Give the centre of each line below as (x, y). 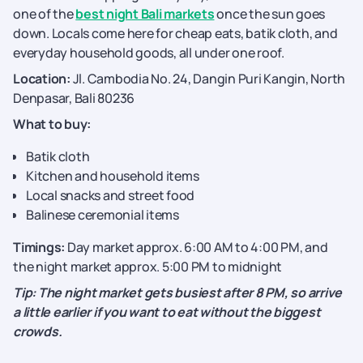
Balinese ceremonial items (102, 215)
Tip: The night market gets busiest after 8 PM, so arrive (177, 293)
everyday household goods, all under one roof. (149, 53)
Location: (43, 79)
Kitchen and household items (113, 176)
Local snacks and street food (110, 195)
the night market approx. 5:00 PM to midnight (147, 267)
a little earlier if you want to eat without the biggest (167, 312)
